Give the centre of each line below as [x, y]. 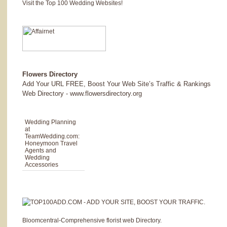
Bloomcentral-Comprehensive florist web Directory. [92, 220]
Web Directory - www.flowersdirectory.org [82, 93]
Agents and [41, 150]
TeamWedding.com [51, 136]
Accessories [42, 165]
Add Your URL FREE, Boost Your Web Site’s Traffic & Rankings [117, 84]
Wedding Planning [50, 122]
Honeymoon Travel [51, 143]
